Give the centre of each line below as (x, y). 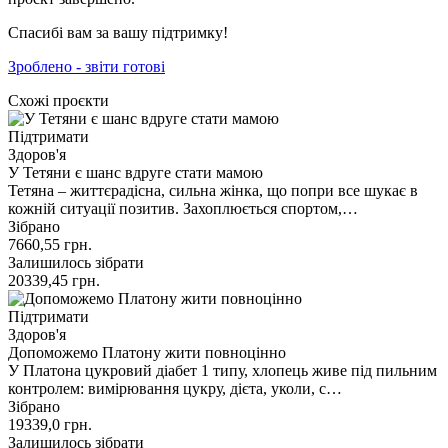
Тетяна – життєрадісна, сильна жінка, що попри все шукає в (213, 190)
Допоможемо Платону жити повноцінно (147, 352)
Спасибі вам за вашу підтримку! (118, 32)
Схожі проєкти (58, 100)
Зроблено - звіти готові (86, 66)
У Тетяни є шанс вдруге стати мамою (135, 172)
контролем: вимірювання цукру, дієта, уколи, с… (175, 388)
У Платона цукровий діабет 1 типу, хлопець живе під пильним (222, 370)
